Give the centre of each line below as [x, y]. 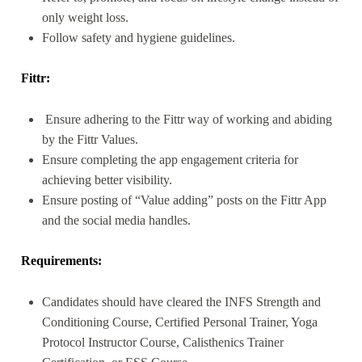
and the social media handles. [116, 220]
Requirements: [63, 261]
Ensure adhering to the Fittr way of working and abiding [187, 119]
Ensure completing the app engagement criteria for [170, 159]
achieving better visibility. [107, 179]
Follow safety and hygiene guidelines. [138, 37]
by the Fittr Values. [90, 139]
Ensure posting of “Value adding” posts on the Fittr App [184, 200]
